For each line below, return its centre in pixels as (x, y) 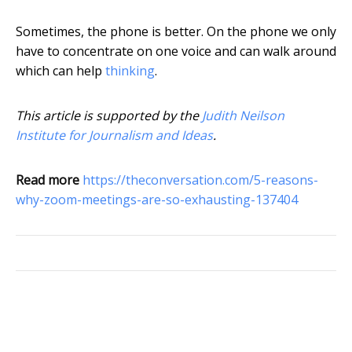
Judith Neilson (243, 116)
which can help (60, 71)
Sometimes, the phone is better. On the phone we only (176, 32)
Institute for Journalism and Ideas (114, 136)
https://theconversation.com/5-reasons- (200, 180)
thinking (130, 71)
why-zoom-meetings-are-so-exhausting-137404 (157, 200)
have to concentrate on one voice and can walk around (176, 51)
